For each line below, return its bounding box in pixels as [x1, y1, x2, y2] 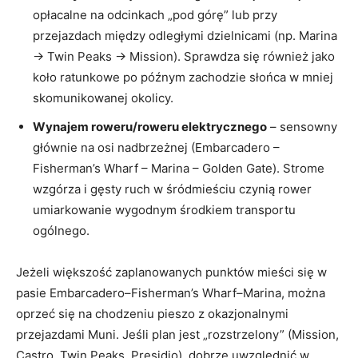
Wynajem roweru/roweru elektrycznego [33, 118, 267, 134]
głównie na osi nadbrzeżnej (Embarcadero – [33, 139, 280, 155]
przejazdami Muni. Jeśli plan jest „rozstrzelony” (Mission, [16, 326, 339, 342]
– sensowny [267, 118, 337, 134]
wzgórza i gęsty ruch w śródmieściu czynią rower [33, 181, 312, 197]
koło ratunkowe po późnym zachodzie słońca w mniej [33, 69, 333, 85]
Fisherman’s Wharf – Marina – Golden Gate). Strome [33, 160, 324, 176]
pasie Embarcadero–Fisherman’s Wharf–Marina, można [16, 284, 325, 300]
